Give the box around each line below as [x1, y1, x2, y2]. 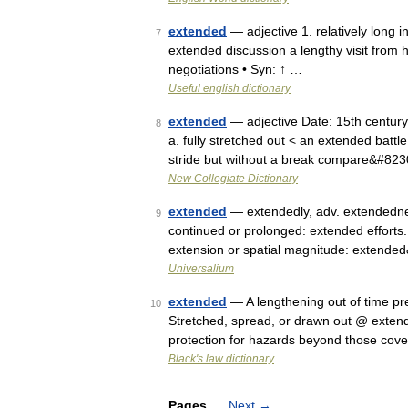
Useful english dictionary [168, 82, 291, 95]
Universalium [168, 262, 234, 275]
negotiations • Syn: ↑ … [168, 62, 302, 76]
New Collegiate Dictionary [168, 172, 298, 185]
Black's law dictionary [168, 352, 274, 365]
